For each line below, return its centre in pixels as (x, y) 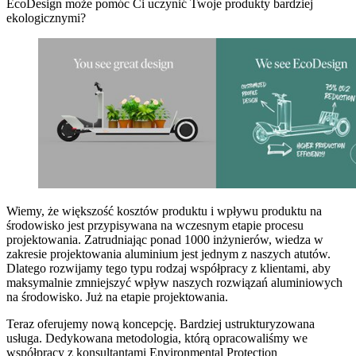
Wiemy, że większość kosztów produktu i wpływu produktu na (164, 211)
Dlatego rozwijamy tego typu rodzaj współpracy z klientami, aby (168, 269)
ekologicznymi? (46, 17)
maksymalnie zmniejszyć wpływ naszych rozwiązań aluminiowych (174, 283)
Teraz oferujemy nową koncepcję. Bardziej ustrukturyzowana (161, 324)
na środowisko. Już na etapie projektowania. (117, 297)
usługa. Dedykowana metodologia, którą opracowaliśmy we (157, 339)
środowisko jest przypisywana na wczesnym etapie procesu (155, 226)
